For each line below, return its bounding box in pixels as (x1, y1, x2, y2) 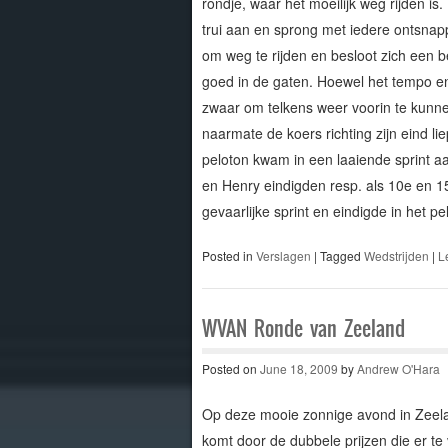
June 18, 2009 (259, 359, 338, 377)
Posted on (201, 359, 260, 377)
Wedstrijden (363, 246, 429, 264)
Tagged (319, 246, 364, 264)
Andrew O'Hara (356, 359, 440, 377)
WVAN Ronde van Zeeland (201, 312, 405, 344)
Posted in (201, 246, 256, 264)
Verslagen (255, 246, 311, 264)
